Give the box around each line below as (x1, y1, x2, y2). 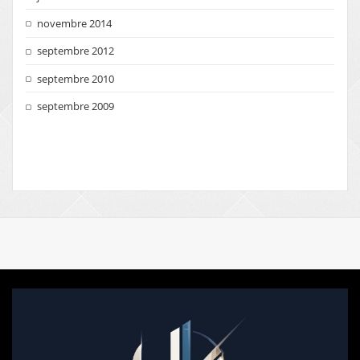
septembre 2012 (37, 43, 115, 59)
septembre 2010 (37, 71, 115, 86)
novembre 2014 (37, 15, 112, 31)
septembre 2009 (37, 99, 115, 113)
